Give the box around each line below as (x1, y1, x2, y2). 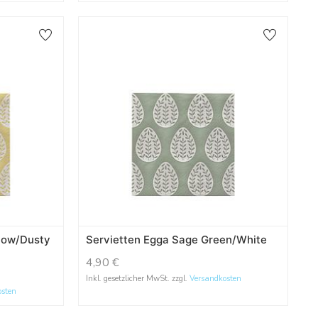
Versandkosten (189, 273, 241, 284)
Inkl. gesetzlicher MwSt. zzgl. (85, 273, 190, 284)
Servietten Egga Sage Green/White (85, 232, 267, 246)
